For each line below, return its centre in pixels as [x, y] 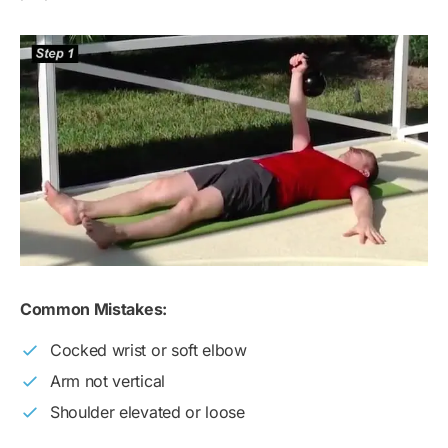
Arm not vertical [107, 381]
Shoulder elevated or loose [147, 412]
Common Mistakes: [93, 309]
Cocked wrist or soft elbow [148, 350]
